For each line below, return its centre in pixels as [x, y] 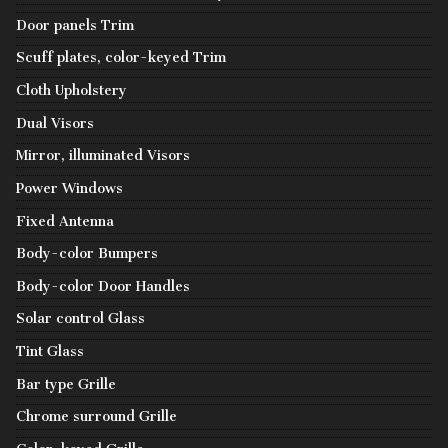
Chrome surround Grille [96, 417]
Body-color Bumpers [87, 254]
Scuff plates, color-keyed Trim [121, 58]
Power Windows [69, 188]
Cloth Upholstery [71, 90]
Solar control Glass [80, 319]
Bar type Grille [66, 384]
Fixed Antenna [65, 221]
